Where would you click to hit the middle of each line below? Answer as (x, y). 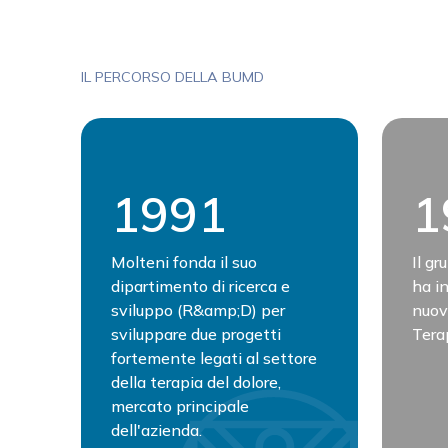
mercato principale (179, 406)
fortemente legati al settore (213, 358)
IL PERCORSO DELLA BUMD (172, 77)
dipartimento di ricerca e (200, 286)
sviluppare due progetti (195, 334)
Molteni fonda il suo (183, 262)
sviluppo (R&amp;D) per (197, 310)
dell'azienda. (156, 430)
